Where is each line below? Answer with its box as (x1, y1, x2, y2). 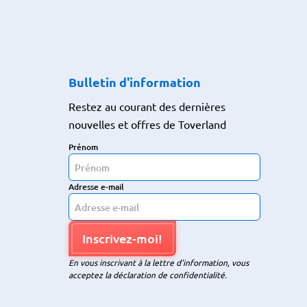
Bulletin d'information (69, 74, 201, 90)
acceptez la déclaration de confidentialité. (69, 269, 227, 280)
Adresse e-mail (69, 181, 124, 193)
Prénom (69, 141, 98, 153)
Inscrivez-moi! (82, 230, 162, 246)
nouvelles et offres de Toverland (69, 117, 226, 131)
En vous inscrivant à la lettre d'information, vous (69, 257, 249, 268)
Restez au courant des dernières (69, 99, 225, 113)
